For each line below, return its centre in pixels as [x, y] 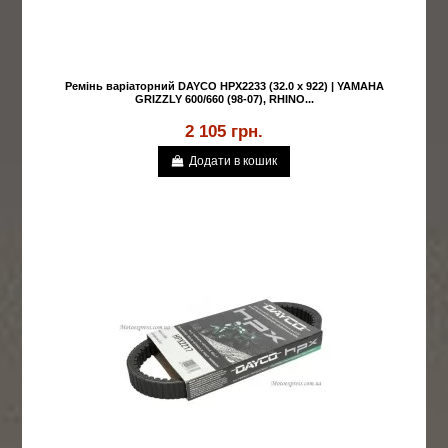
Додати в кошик [233, 161]
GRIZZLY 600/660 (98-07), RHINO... [224, 99]
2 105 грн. [224, 131]
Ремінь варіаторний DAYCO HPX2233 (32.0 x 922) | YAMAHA [224, 86]
